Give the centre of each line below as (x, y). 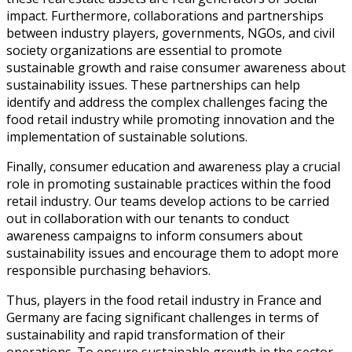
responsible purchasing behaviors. (108, 270)
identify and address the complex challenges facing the (167, 102)
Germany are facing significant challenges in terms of (163, 317)
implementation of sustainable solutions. (127, 136)
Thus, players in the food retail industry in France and (164, 300)
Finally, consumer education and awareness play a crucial (173, 166)
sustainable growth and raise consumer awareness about (176, 67)
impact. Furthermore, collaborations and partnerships (165, 15)
